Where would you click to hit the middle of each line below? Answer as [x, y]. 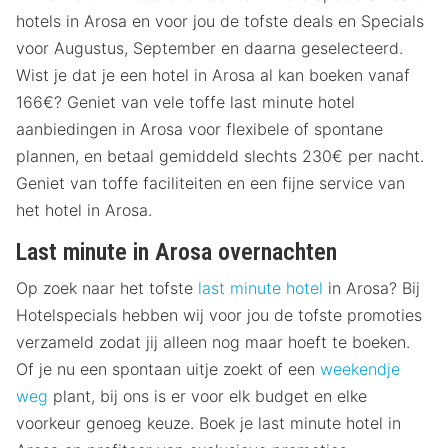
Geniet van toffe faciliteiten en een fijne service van [210, 183]
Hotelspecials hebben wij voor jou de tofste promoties [219, 315]
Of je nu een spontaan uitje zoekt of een [168, 369]
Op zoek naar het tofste [107, 288]
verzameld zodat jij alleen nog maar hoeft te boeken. [213, 342]
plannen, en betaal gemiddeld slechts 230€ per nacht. [220, 156]
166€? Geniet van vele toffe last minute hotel [185, 102]
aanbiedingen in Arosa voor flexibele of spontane [199, 129]
